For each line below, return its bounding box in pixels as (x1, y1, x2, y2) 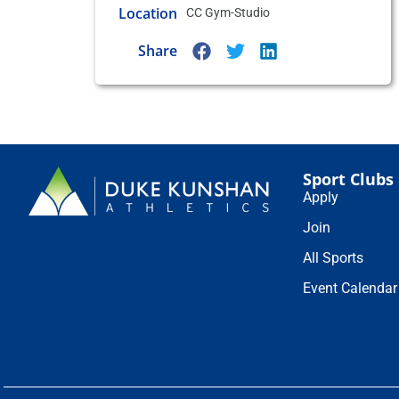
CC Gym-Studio (185, 5, 270, 20)
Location (118, 3, 177, 23)
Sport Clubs (303, 167, 395, 190)
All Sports (303, 248, 364, 266)
